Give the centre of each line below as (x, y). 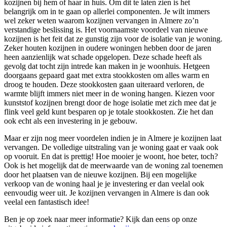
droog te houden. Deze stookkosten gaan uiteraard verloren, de (104, 85)
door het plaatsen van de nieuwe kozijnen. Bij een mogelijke (100, 175)
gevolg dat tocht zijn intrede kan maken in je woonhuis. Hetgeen (107, 66)
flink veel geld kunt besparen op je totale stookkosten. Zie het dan (109, 112)
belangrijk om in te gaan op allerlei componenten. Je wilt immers (107, 12)
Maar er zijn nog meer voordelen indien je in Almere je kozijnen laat (113, 138)
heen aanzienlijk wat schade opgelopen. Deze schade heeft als (103, 57)
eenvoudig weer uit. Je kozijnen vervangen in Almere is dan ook (107, 193)
